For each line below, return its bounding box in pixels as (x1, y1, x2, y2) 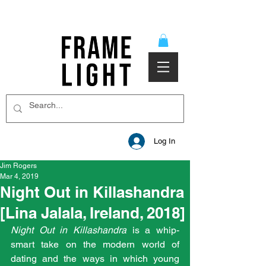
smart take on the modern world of (11, 238, 179, 250)
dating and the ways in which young (11, 252, 179, 264)
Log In (154, 137, 176, 145)
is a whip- (132, 224, 180, 236)
